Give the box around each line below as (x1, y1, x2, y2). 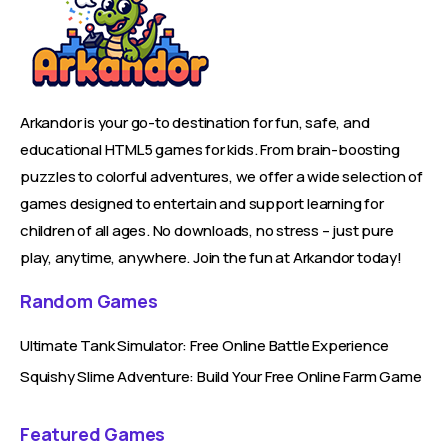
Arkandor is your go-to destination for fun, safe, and (20, 112, 370, 133)
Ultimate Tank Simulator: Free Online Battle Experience (20, 335, 390, 356)
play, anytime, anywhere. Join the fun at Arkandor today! (20, 247, 402, 268)
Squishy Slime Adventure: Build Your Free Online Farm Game (20, 366, 422, 387)
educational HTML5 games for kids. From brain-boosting (20, 139, 400, 160)
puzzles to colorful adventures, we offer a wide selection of (20, 166, 423, 187)
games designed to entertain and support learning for (20, 193, 384, 214)
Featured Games (20, 422, 166, 446)
